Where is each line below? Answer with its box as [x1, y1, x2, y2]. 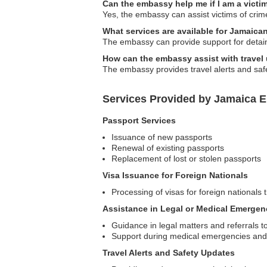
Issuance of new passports [111, 132, 212, 142]
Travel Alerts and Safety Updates [103, 248, 235, 257]
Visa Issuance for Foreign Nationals [103, 170, 248, 180]
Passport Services [103, 116, 176, 125]
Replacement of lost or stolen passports [111, 154, 261, 163]
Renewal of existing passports [111, 143, 224, 153]
